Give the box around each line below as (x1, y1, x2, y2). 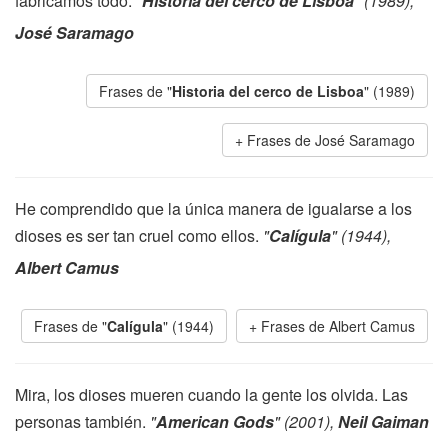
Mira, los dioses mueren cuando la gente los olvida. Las (15, 383, 408, 406)
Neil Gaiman (338, 410, 429, 433)
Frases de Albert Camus (261, 316, 415, 336)
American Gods (156, 410, 274, 433)
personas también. (15, 410, 150, 433)
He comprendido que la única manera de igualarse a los (15, 197, 412, 220)
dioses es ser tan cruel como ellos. (15, 224, 263, 247)
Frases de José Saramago (247, 130, 415, 150)
